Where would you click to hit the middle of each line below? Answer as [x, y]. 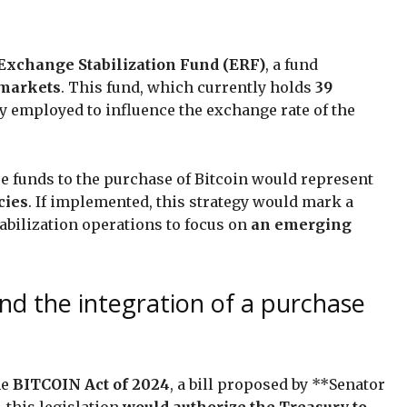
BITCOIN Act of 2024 [91, 384]
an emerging [301, 224]
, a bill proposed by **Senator [278, 384]
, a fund [292, 64]
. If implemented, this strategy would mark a [191, 201]
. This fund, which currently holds [188, 87]
